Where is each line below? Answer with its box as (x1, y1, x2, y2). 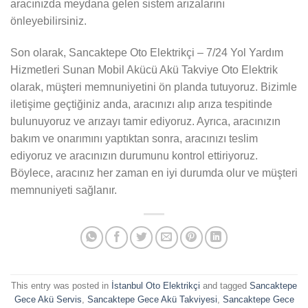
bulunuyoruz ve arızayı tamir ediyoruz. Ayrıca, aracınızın (10, 115, 280, 127)
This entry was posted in (11, 280, 111, 291)
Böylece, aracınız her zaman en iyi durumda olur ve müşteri (10, 166, 298, 179)
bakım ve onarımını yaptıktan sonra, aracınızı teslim (10, 132, 258, 144)
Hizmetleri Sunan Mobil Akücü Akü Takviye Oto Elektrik (10, 63, 278, 76)
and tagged (200, 280, 250, 291)
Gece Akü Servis (14, 294, 82, 305)
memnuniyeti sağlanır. (10, 184, 117, 196)
